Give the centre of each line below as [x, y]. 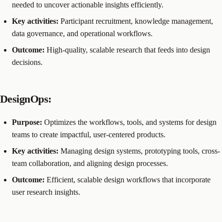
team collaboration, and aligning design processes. [90, 163]
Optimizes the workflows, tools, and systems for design [129, 122]
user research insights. [46, 192]
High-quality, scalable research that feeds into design [127, 50]
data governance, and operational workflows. [82, 34]
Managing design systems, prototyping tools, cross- [139, 151]
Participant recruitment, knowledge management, [136, 21]
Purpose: [27, 122]
